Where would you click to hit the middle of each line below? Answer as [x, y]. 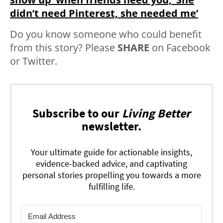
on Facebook [181, 48]
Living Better [156, 113]
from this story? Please [64, 48]
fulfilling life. [111, 187]
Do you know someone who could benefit [106, 34]
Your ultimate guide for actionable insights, [111, 152]
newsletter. [111, 126]
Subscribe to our [77, 113]
